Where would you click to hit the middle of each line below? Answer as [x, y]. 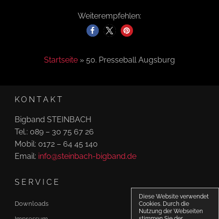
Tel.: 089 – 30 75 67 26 [54, 131]
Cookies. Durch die [164, 204]
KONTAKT [39, 99]
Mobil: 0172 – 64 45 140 [56, 144]
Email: [26, 156]
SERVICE [38, 182]
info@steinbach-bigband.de [87, 156]
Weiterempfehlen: [109, 16]
